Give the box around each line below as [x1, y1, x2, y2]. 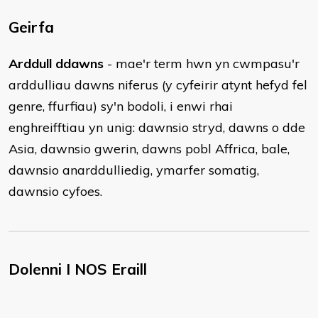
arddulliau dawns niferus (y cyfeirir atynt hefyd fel [9, 77, 307, 93]
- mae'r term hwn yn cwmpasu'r [104, 55, 300, 72]
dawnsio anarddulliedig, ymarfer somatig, [9, 162, 259, 178]
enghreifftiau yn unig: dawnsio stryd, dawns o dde [9, 119, 305, 136]
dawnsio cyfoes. [9, 183, 102, 199]
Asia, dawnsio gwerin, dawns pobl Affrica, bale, [9, 141, 290, 157]
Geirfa [9, 18, 54, 36]
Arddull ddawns [9, 55, 104, 72]
